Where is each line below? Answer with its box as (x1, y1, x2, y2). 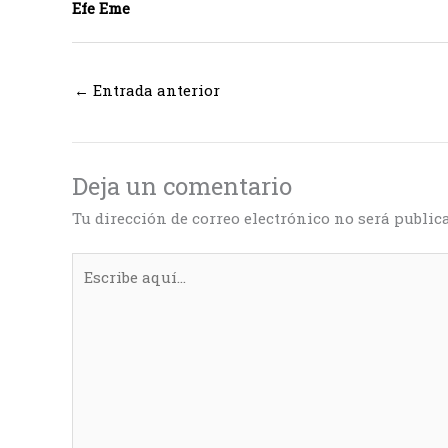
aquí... (71, 277, 115, 298)
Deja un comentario (72, 170, 292, 203)
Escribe (71, 253, 125, 274)
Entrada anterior (89, 80, 220, 101)
